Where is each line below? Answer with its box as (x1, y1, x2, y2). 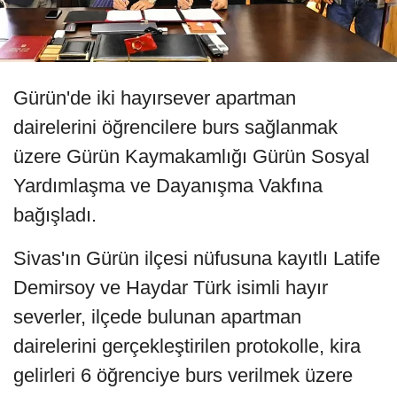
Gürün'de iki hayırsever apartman (13, 87, 296, 110)
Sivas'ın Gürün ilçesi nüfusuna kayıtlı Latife (13, 247, 380, 270)
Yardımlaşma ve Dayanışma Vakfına (13, 175, 323, 198)
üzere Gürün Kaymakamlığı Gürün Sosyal (13, 145, 370, 168)
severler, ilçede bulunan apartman (13, 306, 301, 329)
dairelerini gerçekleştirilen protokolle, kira (13, 335, 361, 358)
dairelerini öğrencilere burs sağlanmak (13, 116, 338, 139)
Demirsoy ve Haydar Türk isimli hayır (13, 276, 328, 300)
